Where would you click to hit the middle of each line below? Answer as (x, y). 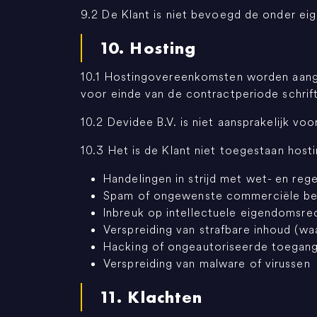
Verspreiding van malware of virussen (207, 264)
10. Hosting (148, 48)
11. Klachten (151, 297)
